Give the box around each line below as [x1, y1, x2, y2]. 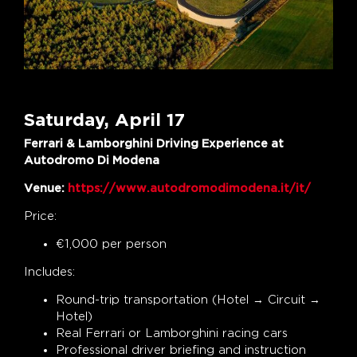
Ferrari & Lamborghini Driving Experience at [24, 136, 284, 150]
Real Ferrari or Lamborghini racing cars [56, 326, 288, 339]
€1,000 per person [56, 237, 167, 250]
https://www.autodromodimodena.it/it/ [65, 181, 311, 194]
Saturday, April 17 [24, 108, 185, 130]
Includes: [24, 265, 75, 278]
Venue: [24, 181, 65, 194]
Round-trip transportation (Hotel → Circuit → [56, 292, 320, 306]
